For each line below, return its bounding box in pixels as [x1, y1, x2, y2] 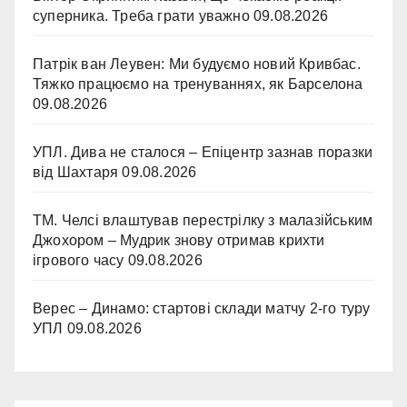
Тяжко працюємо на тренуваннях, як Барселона [33, 76, 363, 92]
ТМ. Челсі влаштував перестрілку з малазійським [33, 213, 373, 228]
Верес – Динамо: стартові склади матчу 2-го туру [33, 301, 371, 316]
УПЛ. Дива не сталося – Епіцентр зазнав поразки [33, 144, 373, 160]
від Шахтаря [33, 164, 119, 180]
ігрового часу [33, 253, 124, 268]
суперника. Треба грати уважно [33, 8, 250, 24]
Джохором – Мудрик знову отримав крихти [33, 233, 325, 248]
